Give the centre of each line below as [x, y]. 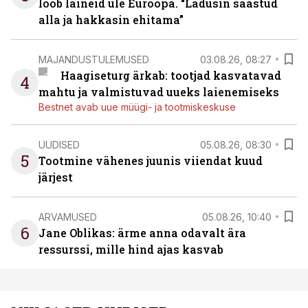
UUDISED [59, 144]
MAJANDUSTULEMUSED [94, 59]
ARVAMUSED [68, 217]
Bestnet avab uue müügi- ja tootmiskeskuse [137, 107]
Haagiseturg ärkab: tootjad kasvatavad [170, 75]
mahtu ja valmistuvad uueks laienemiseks [159, 92]
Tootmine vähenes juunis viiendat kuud [151, 161]
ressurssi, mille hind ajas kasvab [131, 249]
